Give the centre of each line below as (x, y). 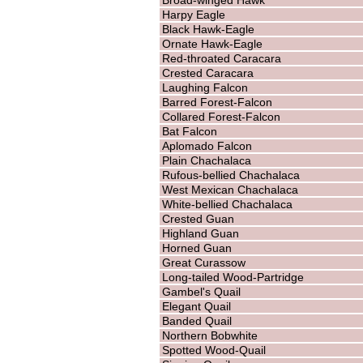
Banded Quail (196, 320)
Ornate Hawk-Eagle (212, 43)
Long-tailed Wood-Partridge (233, 277)
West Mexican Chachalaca (230, 189)
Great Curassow (203, 262)
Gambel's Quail (201, 291)
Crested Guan (198, 218)
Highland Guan (200, 233)
